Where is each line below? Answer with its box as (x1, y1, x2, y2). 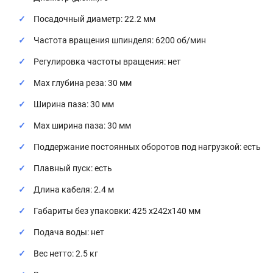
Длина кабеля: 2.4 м (34, 185, 114, 194)
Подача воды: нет (34, 227, 104, 237)
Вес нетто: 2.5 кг (34, 249, 98, 258)
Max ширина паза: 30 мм (34, 121, 131, 130)
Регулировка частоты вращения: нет (34, 57, 181, 66)
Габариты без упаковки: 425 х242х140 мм (34, 206, 200, 216)
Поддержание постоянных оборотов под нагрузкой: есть (34, 142, 261, 152)
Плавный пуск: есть (34, 163, 112, 173)
